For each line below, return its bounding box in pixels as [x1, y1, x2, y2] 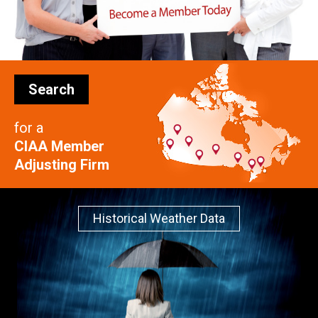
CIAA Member [14, 138, 104, 155]
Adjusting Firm [14, 156, 109, 174]
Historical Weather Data [93, 211, 225, 226]
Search [28, 81, 75, 99]
